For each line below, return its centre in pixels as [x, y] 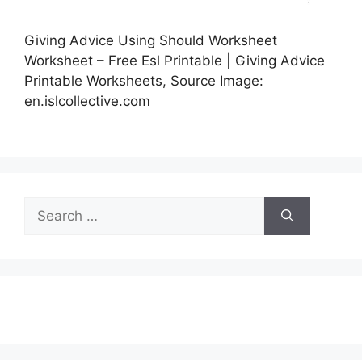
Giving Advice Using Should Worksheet [151, 41]
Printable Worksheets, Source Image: [144, 81]
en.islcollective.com [87, 101]
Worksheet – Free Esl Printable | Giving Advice [175, 61]
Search [46, 206]
